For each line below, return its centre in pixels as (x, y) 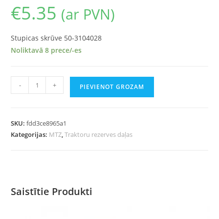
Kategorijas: (30, 135)
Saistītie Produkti (52, 192)
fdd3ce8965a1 (47, 123)
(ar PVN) (88, 14)
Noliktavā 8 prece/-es (46, 50)
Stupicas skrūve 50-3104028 (56, 38)
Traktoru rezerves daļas (99, 135)
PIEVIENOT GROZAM (112, 87)
